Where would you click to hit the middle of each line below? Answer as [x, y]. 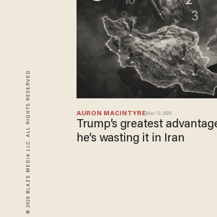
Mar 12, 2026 [159, 114]
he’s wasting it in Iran [131, 139]
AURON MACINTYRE [111, 114]
